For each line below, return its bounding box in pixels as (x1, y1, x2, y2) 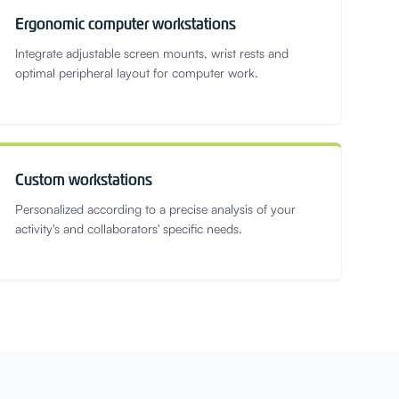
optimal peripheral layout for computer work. (15, 65, 258, 80)
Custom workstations (15, 169, 152, 190)
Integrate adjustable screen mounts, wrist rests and (15, 45, 289, 61)
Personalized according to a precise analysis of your (15, 201, 296, 216)
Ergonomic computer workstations (15, 13, 236, 34)
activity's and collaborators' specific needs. (15, 221, 242, 236)
